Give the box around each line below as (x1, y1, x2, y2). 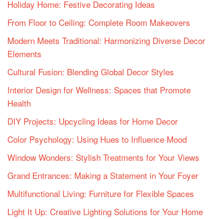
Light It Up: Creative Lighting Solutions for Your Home (7, 205, 203, 218)
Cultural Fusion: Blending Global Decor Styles (7, 65, 174, 78)
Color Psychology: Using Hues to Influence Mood (7, 132, 187, 145)
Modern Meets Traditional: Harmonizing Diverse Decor (7, 34, 205, 46)
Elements (7, 47, 42, 60)
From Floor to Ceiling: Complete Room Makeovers (7, 16, 190, 28)
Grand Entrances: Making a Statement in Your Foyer (7, 169, 198, 181)
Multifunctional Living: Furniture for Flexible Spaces (7, 187, 194, 199)
